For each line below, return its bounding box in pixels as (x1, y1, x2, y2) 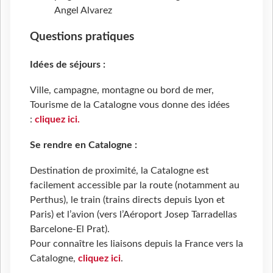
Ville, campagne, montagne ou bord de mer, (30, 85, 214, 96)
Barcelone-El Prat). (30, 224, 110, 234)
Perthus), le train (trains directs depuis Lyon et (30, 194, 225, 205)
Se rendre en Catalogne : (30, 140, 137, 151)
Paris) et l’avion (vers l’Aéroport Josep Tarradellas (30, 209, 237, 219)
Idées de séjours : (30, 60, 105, 70)
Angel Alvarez (54, 5, 112, 15)
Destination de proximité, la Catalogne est (30, 165, 209, 175)
